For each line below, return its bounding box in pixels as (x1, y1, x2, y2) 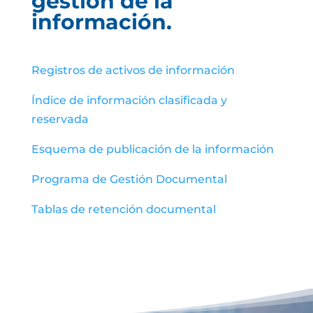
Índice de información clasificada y (31, 94, 227, 107)
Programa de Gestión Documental (31, 173, 227, 186)
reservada (31, 112, 89, 126)
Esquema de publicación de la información (31, 143, 274, 156)
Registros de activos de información (31, 64, 235, 77)
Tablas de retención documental (31, 203, 216, 216)
